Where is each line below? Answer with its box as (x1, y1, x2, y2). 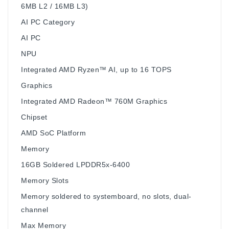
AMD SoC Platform (21, 128, 86, 137)
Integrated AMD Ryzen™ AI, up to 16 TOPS (21, 65, 172, 74)
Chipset (21, 112, 48, 121)
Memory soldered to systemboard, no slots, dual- (21, 192, 192, 200)
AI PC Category (21, 17, 75, 26)
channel (21, 205, 49, 214)
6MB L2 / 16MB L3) (21, 2, 88, 10)
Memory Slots (21, 176, 68, 185)
